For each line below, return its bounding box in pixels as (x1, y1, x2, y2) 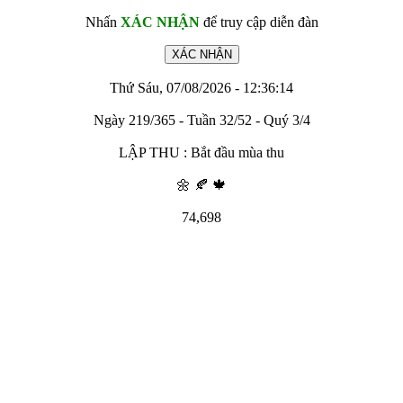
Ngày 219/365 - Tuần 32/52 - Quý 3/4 (93, 112, 310, 128)
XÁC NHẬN (120, 14, 200, 30)
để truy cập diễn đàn (199, 14, 318, 30)
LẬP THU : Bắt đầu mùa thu (119, 145, 284, 160)
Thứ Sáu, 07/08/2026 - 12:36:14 (110, 80, 293, 95)
